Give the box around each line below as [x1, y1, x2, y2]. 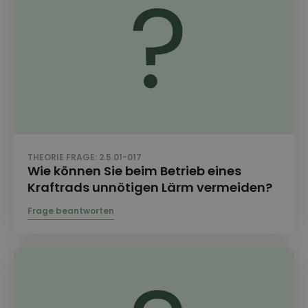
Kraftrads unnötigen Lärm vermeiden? [27, 179, 272, 197]
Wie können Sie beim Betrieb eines [27, 162, 241, 180]
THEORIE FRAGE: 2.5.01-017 [27, 151, 142, 164]
